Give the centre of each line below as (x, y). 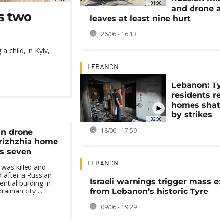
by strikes (192, 115)
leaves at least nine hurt (140, 18)
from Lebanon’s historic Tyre (149, 191)
